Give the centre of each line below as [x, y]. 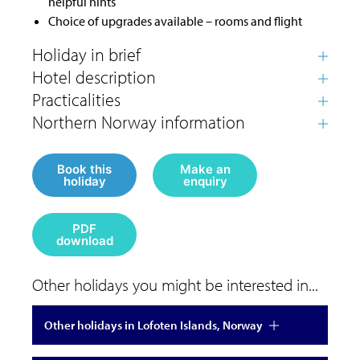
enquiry [205, 181]
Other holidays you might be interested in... [175, 284]
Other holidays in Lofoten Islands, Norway [153, 325]
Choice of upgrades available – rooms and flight [175, 20]
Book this [84, 169]
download [85, 240]
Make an [205, 169]
